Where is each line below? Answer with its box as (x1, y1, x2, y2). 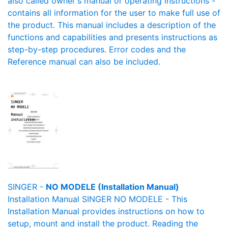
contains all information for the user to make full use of (8, 8, 220, 18)
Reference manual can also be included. (8, 56, 160, 67)
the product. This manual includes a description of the (8, 20, 216, 30)
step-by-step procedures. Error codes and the (8, 44, 186, 54)
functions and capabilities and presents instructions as (8, 32, 217, 42)
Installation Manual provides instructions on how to (8, 206, 205, 216)
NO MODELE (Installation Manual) (46, 182, 179, 192)
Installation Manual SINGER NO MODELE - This (8, 194, 187, 204)
